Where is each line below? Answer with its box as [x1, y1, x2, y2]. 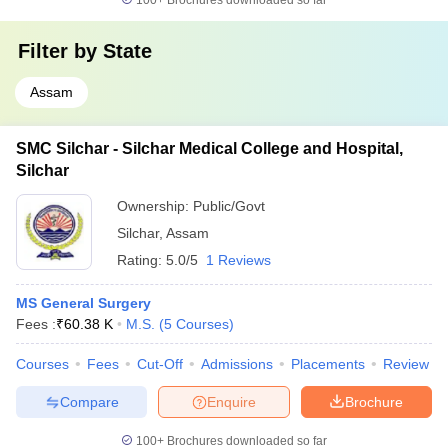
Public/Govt [193, 198, 265, 214]
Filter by [18, 40, 103, 62]
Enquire [207, 393, 256, 410]
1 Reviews [206, 252, 271, 268]
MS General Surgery [16, 295, 151, 311]
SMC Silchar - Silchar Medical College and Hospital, [16, 140, 403, 157]
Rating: [117, 252, 166, 268]
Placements [291, 356, 365, 372]
